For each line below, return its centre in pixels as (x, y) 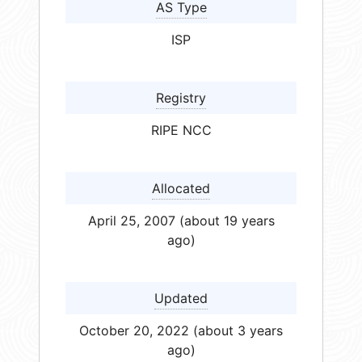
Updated (181, 298)
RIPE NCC (181, 130)
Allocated (181, 188)
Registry (181, 97)
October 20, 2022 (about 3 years (181, 330)
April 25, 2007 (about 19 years (181, 220)
